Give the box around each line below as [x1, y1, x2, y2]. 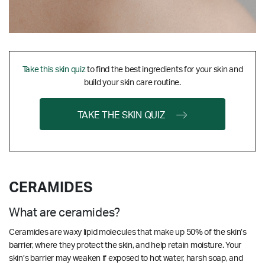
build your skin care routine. [84, 78, 181, 87]
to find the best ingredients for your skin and [85, 65, 243, 74]
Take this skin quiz [22, 65, 86, 74]
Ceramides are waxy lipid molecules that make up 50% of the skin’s [9, 228, 247, 237]
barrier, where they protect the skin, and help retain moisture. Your [9, 241, 241, 250]
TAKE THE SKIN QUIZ [77, 110, 165, 120]
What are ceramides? [9, 206, 120, 219]
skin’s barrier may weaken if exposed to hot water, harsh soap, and [9, 254, 243, 263]
